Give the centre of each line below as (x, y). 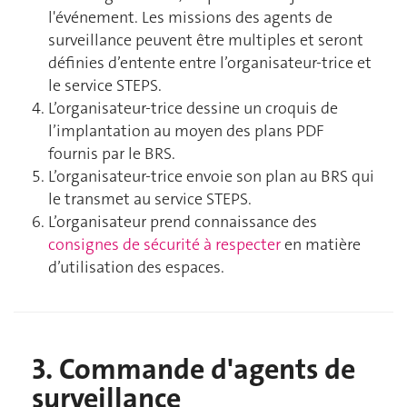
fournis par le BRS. (112, 154)
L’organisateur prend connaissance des (183, 222)
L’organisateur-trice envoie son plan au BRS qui (211, 177)
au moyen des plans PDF (237, 131)
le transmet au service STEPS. (150, 199)
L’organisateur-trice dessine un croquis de (193, 109)
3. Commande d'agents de (194, 369)
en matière (321, 245)
